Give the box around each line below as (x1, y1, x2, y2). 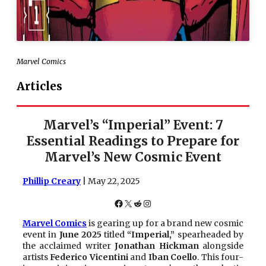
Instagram (142, 197, 192, 209)
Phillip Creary (23, 175, 81, 186)
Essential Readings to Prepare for (27, 133, 239, 150)
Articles (17, 79, 62, 93)
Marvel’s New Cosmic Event (45, 149, 221, 166)
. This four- (197, 251, 244, 262)
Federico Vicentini (50, 251, 128, 262)
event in (23, 229, 59, 240)
